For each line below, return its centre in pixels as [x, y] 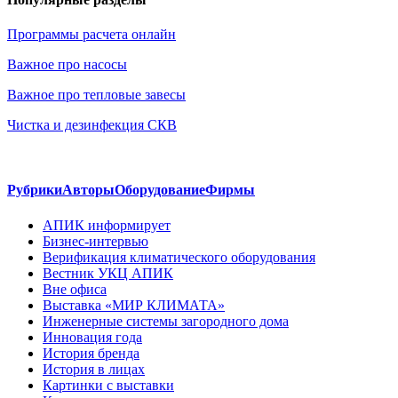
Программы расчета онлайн [92, 35]
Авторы [88, 190]
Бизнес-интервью [96, 241]
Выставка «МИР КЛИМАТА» [134, 305]
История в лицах [94, 369]
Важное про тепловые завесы [96, 95]
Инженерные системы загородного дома [166, 321]
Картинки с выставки [108, 385]
